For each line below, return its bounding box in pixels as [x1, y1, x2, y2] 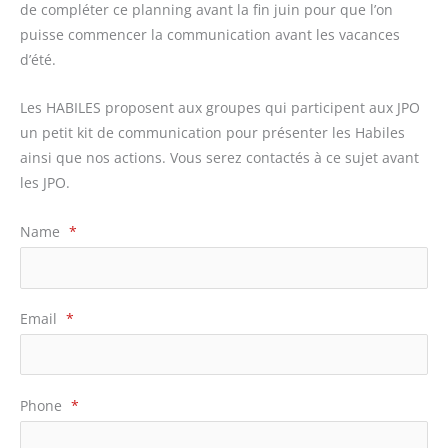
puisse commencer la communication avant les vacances [20, 24, 400, 44]
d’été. [20, 49, 56, 69]
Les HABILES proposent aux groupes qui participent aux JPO [20, 98, 420, 118]
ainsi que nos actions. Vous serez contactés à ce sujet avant [20, 148, 419, 168]
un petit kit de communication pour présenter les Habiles [20, 123, 405, 143]
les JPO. [20, 173, 70, 193]
